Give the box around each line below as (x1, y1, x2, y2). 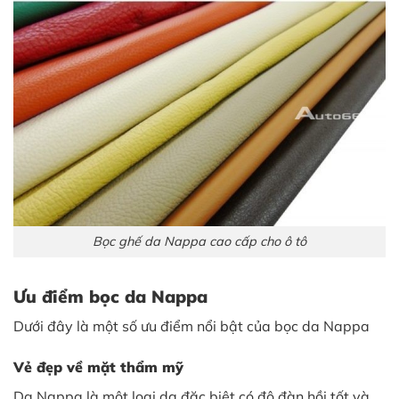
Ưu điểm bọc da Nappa (13, 285, 208, 307)
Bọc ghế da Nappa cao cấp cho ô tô (93, 232, 306, 249)
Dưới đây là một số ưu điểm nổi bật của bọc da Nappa (13, 317, 370, 336)
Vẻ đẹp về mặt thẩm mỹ (13, 357, 183, 376)
